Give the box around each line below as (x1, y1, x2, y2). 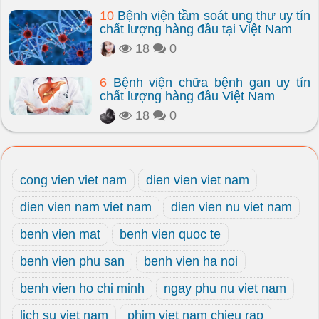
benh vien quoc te (120, 227, 221, 241)
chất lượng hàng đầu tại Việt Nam (100, 22, 292, 36)
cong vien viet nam (20, 173, 127, 187)
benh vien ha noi (144, 254, 238, 268)
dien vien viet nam (146, 173, 249, 187)
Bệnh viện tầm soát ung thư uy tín (114, 9, 310, 23)
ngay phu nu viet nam (164, 281, 286, 296)
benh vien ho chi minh (20, 281, 145, 296)
